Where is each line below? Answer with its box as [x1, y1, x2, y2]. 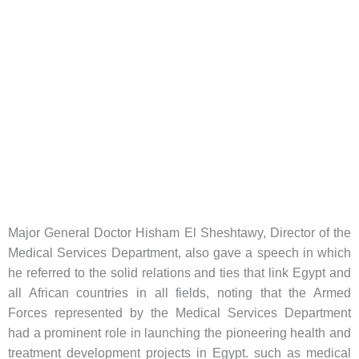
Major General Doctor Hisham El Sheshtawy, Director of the [8, 226, 351, 240]
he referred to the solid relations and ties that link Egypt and [8, 266, 351, 280]
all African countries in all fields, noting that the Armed [8, 286, 351, 301]
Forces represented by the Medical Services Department [8, 306, 351, 321]
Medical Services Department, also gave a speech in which [8, 246, 351, 260]
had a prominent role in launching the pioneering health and [8, 326, 351, 341]
